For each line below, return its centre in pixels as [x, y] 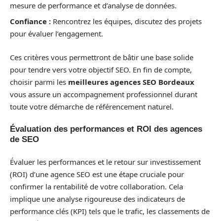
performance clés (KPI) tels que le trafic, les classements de [110, 211]
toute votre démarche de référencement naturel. [92, 106]
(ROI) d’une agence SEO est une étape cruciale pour [97, 174]
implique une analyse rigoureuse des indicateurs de [97, 199]
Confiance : [30, 21]
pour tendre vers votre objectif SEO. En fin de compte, [101, 69]
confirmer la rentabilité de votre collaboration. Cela [96, 186]
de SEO [24, 140]
